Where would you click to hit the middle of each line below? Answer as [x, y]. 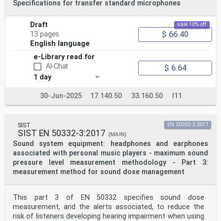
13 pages [45, 35]
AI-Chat [57, 67]
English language [60, 44]
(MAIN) [117, 135]
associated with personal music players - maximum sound [110, 153]
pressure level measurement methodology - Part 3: [110, 163]
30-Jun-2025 [61, 96]
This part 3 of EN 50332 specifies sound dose [109, 198]
